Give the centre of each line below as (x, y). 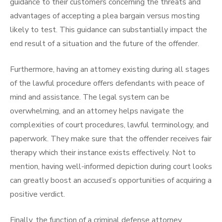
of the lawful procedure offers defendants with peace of (107, 83)
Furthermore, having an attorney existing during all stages (110, 69)
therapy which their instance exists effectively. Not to (103, 153)
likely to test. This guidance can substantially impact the (109, 30)
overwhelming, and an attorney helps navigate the (97, 111)
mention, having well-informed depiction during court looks (111, 166)
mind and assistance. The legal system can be (90, 97)
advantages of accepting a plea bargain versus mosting (105, 16)
